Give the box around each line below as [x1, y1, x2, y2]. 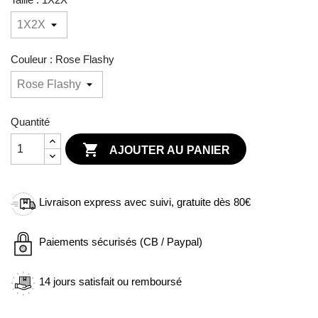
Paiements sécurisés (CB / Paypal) [39, 236, 202, 248]
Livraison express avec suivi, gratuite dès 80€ [39, 196, 251, 208]
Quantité [11, 116, 50, 128]
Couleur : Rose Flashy [11, 53, 114, 65]
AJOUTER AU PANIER [109, 144, 230, 157]
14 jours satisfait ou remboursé [39, 275, 182, 287]
